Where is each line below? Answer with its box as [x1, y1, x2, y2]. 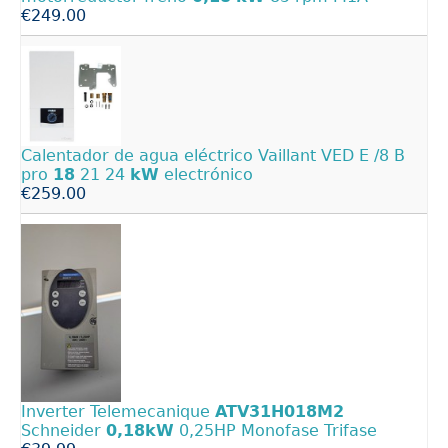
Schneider [21, 421, 106, 441]
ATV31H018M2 [215, 402, 344, 422]
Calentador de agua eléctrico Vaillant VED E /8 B [21, 145, 405, 165]
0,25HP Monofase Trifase [174, 421, 377, 441]
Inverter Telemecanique [21, 402, 215, 422]
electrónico [159, 164, 253, 184]
